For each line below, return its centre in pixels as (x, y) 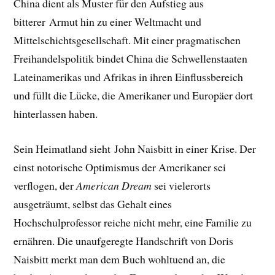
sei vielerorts (181, 185)
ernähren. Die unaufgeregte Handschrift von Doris (124, 240)
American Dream (114, 185)
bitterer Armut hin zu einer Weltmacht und (108, 21)
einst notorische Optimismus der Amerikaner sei (120, 167)
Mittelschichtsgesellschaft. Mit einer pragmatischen (127, 40)
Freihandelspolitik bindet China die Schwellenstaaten (131, 58)
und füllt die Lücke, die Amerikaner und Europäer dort (134, 95)
